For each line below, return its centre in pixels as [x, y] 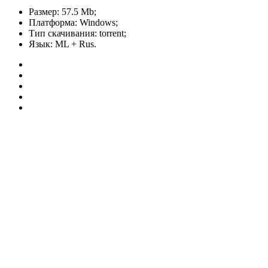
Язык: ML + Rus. [63, 44]
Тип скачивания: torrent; [77, 33]
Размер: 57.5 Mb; [63, 12]
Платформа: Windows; [73, 23]
